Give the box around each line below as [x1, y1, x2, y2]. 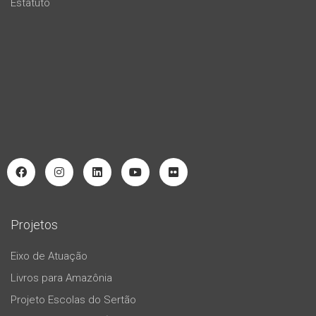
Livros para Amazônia [11, 271, 112, 284]
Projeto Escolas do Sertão [11, 293, 136, 306]
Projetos [11, 217, 58, 233]
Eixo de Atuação [11, 249, 87, 262]
